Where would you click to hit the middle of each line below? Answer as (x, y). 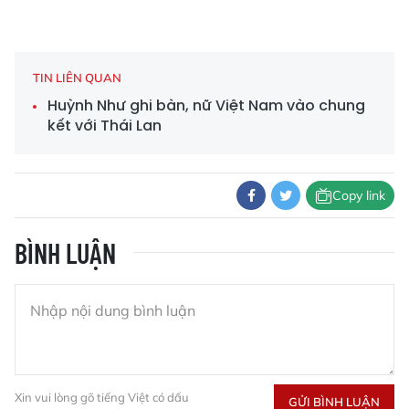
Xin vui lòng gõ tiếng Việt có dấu (102, 398)
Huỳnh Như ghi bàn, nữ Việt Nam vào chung (206, 106)
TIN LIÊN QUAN (77, 78)
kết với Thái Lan (105, 126)
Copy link (359, 195)
